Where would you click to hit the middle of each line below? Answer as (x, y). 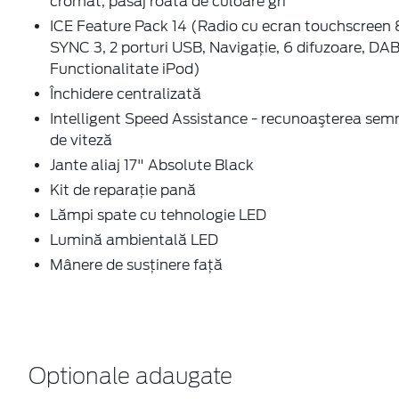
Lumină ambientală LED (134, 240)
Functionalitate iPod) (125, 69)
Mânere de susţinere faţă (136, 265)
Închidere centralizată (126, 94)
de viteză (81, 140)
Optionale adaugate (130, 377)
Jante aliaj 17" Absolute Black (152, 165)
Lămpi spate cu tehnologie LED (158, 215)
